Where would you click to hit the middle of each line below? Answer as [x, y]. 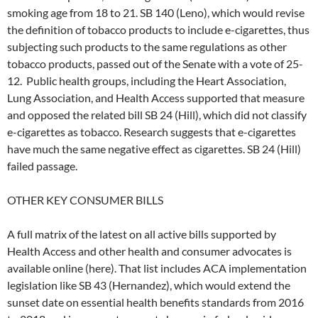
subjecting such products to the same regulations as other [147, 47]
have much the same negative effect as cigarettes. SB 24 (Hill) [154, 149]
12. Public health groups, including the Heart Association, [147, 81]
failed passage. [44, 166]
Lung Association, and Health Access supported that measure [156, 98]
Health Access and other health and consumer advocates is [149, 251]
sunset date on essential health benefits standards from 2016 [155, 302]
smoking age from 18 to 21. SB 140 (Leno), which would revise [156, 13]
